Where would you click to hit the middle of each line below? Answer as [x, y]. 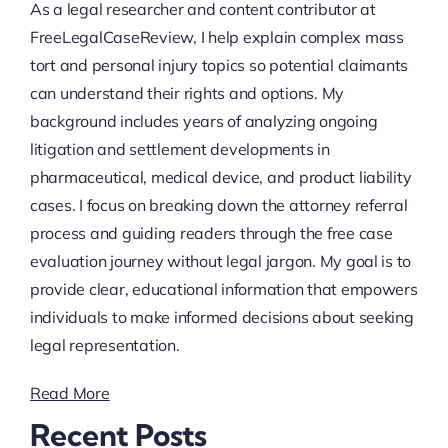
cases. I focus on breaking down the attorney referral [218, 205]
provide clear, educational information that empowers [223, 289]
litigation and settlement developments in [179, 149]
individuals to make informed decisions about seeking [221, 317]
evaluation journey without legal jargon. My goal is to [220, 261]
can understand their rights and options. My [187, 93]
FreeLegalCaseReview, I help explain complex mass [216, 37]
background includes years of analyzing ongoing [203, 121]
